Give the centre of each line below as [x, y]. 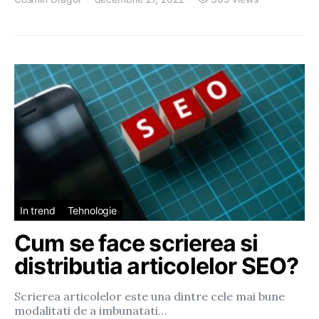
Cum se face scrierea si [136, 243]
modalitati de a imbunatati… [90, 310]
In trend [38, 210]
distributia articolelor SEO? [157, 266]
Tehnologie [92, 210]
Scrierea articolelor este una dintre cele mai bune [150, 296]
